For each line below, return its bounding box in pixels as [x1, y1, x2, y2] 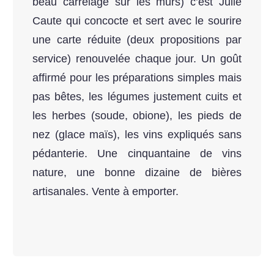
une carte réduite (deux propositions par [32, 33, 242, 46]
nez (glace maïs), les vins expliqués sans [32, 128, 242, 141]
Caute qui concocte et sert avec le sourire [32, 14, 242, 27]
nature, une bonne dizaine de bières [32, 166, 242, 179]
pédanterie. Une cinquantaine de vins [32, 147, 242, 160]
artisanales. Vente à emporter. [32, 185, 179, 198]
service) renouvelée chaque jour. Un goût [32, 52, 242, 65]
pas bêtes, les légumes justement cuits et [32, 90, 242, 103]
